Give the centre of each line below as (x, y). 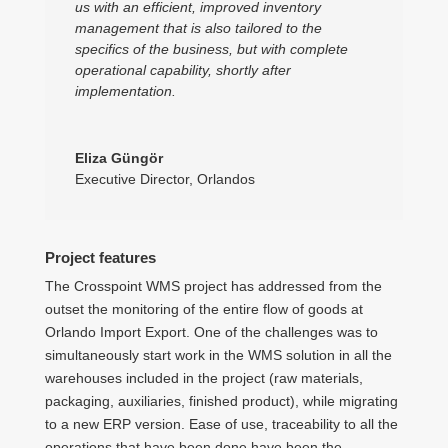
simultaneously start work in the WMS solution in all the (218, 355)
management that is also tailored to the (198, 28)
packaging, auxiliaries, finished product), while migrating (221, 401)
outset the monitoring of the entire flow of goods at (203, 309)
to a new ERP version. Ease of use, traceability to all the (221, 424)
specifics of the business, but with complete (211, 49)
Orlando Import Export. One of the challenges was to (211, 332)
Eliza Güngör (118, 158)
